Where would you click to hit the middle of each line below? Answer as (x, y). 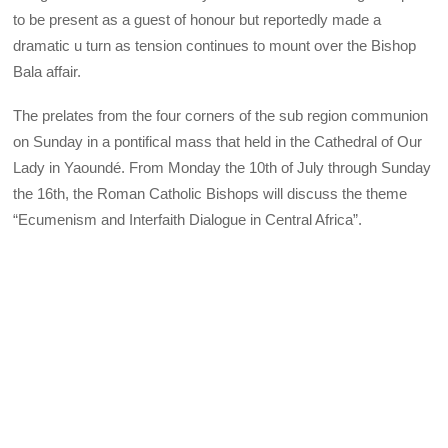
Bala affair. (47, 71)
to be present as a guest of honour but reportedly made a (197, 19)
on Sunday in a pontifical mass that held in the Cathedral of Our (218, 142)
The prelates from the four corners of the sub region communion (221, 116)
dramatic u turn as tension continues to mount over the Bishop (215, 45)
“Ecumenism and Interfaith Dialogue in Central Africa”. (188, 220)
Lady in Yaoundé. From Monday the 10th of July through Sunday (222, 168)
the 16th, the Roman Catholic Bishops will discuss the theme (210, 194)
